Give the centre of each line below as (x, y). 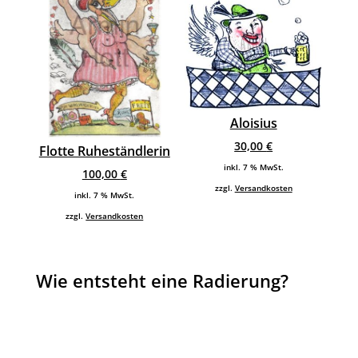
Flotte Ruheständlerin (104, 151)
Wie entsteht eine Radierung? (162, 281)
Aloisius (253, 123)
